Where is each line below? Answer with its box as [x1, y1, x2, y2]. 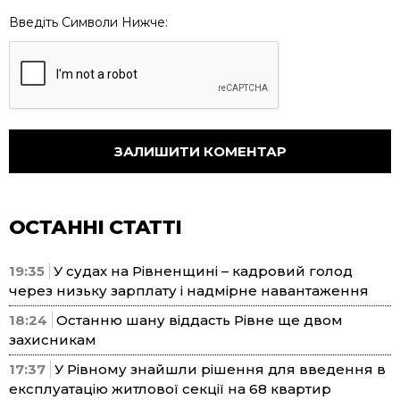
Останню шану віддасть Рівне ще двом [56, 312, 343, 329]
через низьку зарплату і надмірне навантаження [9, 282, 369, 300]
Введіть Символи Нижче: [9, 14, 168, 31]
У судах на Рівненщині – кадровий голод [54, 262, 353, 280]
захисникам [9, 331, 96, 349]
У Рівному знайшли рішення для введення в [54, 361, 386, 379]
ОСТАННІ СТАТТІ [9, 215, 182, 240]
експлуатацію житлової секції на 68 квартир [9, 380, 331, 398]
